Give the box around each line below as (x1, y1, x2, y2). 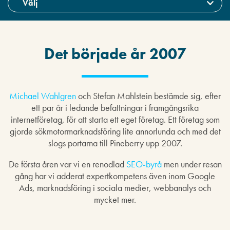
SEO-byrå (126, 158, 162, 170)
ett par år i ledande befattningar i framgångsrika (31, 102, 199, 113)
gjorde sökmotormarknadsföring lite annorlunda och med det (9, 125, 221, 137)
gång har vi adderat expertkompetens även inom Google (15, 170, 215, 182)
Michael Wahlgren (9, 90, 76, 102)
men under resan (161, 158, 222, 170)
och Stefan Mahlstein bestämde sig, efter (76, 90, 221, 102)
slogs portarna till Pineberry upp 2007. (48, 137, 182, 149)
